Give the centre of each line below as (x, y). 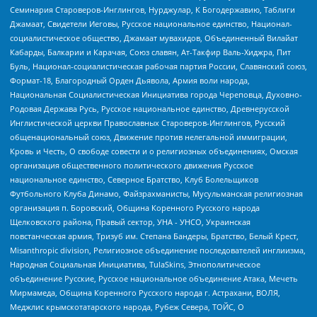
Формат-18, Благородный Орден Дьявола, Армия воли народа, (130, 81)
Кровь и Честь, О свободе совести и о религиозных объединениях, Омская (154, 151)
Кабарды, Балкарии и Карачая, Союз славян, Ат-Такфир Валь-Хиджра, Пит (150, 52)
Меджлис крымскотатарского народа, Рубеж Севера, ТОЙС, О (127, 307)
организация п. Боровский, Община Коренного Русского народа (135, 208)
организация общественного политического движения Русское (132, 166)
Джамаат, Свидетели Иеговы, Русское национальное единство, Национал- (151, 24)
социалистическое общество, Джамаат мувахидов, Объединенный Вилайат (154, 38)
